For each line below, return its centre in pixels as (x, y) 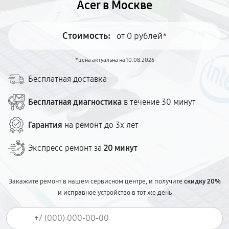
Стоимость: (86, 36)
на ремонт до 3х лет (100, 125)
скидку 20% (202, 181)
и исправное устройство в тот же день (114, 193)
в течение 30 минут (159, 102)
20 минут (121, 148)
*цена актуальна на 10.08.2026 (114, 60)
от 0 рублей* (142, 36)
